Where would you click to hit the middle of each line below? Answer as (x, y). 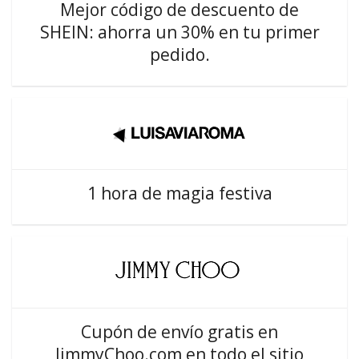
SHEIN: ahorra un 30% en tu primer (179, 32)
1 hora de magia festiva (179, 193)
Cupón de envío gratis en (179, 332)
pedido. (179, 54)
